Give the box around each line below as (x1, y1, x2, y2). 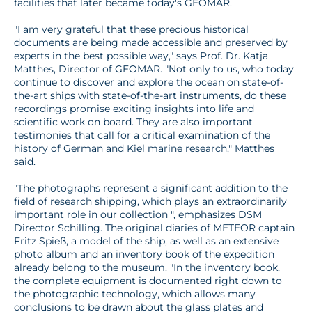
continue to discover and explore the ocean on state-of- (14, 75, 283, 88)
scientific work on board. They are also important (14, 115, 253, 128)
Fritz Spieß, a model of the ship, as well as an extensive (14, 234, 279, 247)
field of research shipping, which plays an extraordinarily (14, 194, 287, 208)
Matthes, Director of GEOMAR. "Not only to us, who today (14, 62, 294, 75)
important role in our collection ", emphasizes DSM (14, 208, 262, 221)
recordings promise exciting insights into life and (14, 102, 254, 115)
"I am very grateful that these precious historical (14, 22, 249, 36)
